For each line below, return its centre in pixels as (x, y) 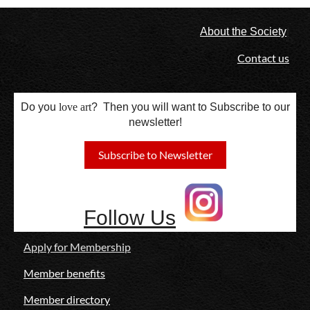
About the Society (243, 32)
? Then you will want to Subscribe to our (190, 107)
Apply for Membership (77, 247)
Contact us (263, 58)
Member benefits (64, 273)
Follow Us (130, 218)
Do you (39, 107)
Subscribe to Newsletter (155, 155)
